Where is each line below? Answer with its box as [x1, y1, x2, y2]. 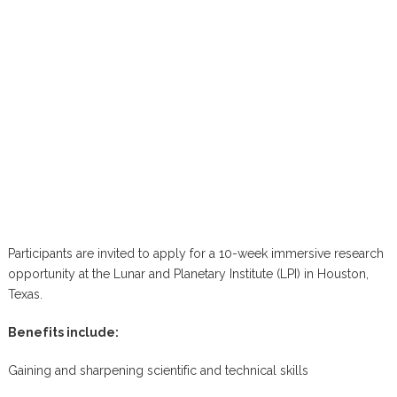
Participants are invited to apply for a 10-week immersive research [7, 246, 384, 261]
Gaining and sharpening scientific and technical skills [7, 363, 308, 378]
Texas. [7, 287, 43, 301]
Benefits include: [7, 325, 119, 339]
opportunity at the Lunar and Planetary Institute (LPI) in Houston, [7, 267, 369, 281]
